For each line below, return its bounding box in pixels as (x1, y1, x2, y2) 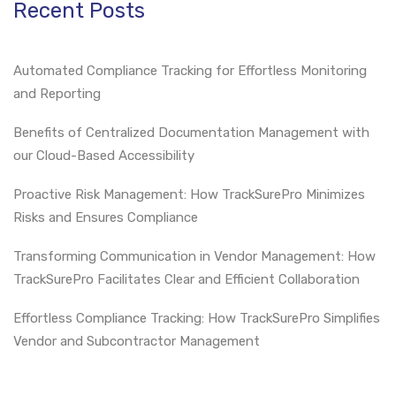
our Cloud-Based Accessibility (13, 148, 194, 164)
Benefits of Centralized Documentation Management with (13, 125, 369, 141)
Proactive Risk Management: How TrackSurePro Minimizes (13, 187, 365, 203)
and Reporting (13, 86, 101, 103)
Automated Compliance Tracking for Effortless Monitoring (13, 63, 367, 80)
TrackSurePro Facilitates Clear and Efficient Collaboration (13, 271, 360, 288)
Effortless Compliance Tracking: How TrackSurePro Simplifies (13, 310, 380, 327)
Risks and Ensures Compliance (13, 209, 198, 226)
